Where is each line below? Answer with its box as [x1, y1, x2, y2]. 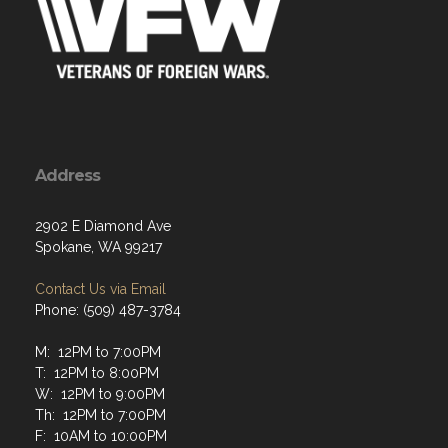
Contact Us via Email [35, 280, 166, 297]
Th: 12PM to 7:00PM [35, 406, 166, 423]
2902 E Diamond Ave [35, 217, 171, 234]
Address [35, 165, 100, 185]
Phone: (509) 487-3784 [35, 301, 181, 318]
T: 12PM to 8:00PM [35, 364, 159, 381]
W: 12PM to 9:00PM [35, 385, 165, 402]
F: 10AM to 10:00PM [35, 427, 167, 444]
